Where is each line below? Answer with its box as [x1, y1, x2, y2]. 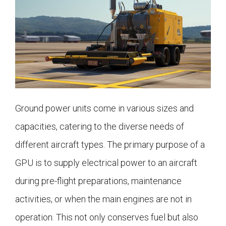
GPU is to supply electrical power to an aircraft [15, 157, 197, 168]
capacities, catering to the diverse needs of [15, 121, 184, 132]
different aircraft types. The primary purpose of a [15, 139, 205, 150]
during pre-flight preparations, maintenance [15, 176, 182, 187]
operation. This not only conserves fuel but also [15, 212, 198, 223]
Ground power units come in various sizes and [15, 103, 194, 114]
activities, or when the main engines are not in [15, 194, 192, 205]
